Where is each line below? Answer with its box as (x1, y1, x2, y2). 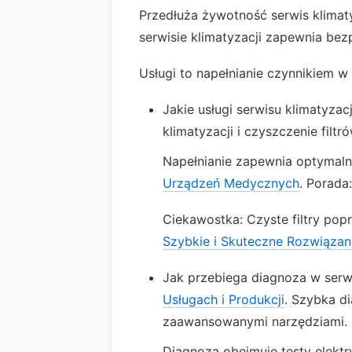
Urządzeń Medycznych (163, 175, 299, 191)
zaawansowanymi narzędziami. (163, 313, 347, 329)
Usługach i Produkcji (163, 291, 284, 307)
